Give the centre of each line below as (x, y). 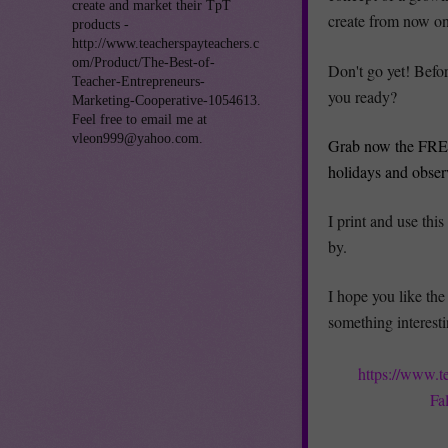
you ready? (362, 96)
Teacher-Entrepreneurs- (138, 81)
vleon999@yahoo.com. (137, 138)
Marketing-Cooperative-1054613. (166, 100)
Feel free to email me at (139, 119)
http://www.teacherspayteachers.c (165, 43)
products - (100, 24)
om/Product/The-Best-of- (143, 62)
